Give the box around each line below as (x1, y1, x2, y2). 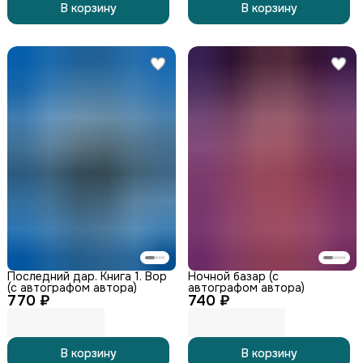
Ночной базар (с (188, 269, 279, 284)
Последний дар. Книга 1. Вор (7, 269, 167, 284)
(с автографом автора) (7, 280, 137, 296)
